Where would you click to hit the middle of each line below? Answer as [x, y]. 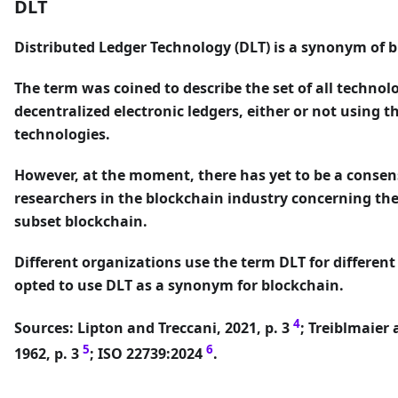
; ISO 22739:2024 [148, 353]
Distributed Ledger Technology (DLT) [142, 48]
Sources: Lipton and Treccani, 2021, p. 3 [154, 328]
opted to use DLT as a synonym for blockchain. [179, 286]
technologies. [62, 135]
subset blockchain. [81, 222]
